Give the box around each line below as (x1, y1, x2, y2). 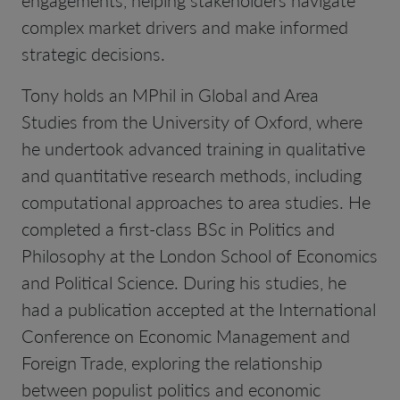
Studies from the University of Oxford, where (21, 108, 362, 134)
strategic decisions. (21, 40, 165, 66)
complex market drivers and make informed (21, 13, 348, 39)
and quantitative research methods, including (21, 162, 362, 187)
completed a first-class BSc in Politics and (21, 215, 335, 241)
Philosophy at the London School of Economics (21, 242, 378, 268)
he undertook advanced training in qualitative (21, 135, 365, 161)
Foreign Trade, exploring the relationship (21, 349, 322, 375)
